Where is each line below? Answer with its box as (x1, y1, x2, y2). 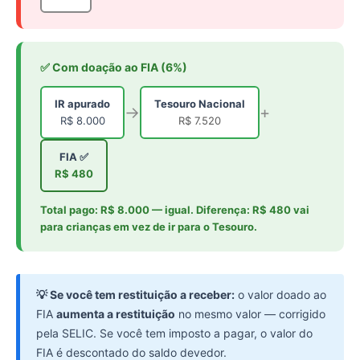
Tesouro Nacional (154, 97, 245, 111)
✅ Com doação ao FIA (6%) (40, 60, 187, 75)
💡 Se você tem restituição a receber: (36, 288, 235, 302)
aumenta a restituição (56, 307, 175, 321)
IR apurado (55, 97, 110, 111)
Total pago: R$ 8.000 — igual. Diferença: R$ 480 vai (40, 203, 309, 217)
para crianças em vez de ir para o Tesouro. (40, 220, 257, 234)
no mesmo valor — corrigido (175, 307, 325, 321)
